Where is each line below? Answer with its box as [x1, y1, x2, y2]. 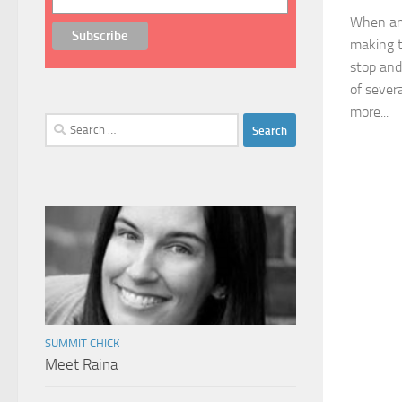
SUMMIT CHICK [45, 336, 119, 351]
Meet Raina [45, 355, 118, 374]
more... [350, 103, 389, 121]
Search [44, 115, 82, 132]
